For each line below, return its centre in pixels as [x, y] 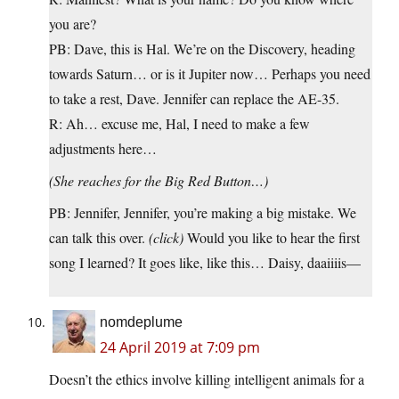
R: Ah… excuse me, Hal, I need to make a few [179, 124]
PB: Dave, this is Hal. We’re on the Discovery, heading [202, 49]
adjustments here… [103, 149]
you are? [73, 24]
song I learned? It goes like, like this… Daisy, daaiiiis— [205, 263]
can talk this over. [99, 238]
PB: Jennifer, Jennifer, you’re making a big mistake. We [203, 213]
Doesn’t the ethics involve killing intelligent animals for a [207, 379]
